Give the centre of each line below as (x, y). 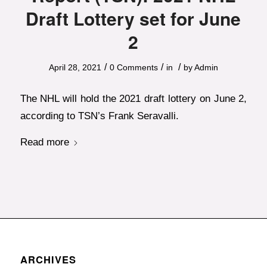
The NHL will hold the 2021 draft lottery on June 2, (133, 98)
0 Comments (133, 68)
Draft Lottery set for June (133, 18)
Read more (44, 142)
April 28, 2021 (75, 68)
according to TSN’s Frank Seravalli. (99, 115)
